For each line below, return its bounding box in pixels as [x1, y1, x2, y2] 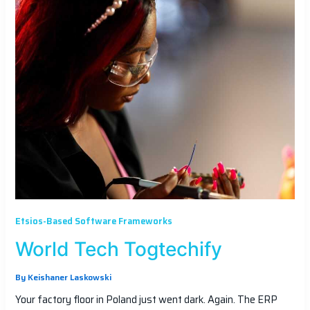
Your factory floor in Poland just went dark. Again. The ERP [15, 291, 277, 308]
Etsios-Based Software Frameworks [15, 215, 172, 229]
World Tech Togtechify [15, 237, 222, 261]
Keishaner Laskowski [27, 271, 111, 284]
